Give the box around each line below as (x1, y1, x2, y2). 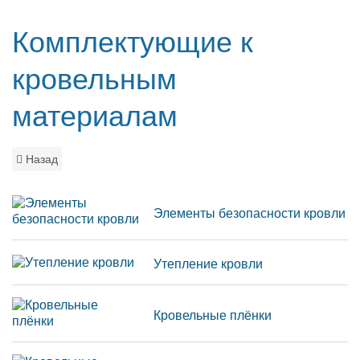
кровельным (12, 63, 177, 96)
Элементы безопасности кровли (153, 206, 346, 220)
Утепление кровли (153, 257, 264, 271)
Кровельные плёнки (153, 308, 272, 322)
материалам (12, 100, 178, 133)
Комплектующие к (12, 26, 253, 59)
